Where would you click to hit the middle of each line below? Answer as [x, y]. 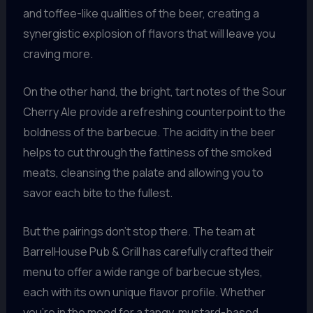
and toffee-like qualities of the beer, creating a [141, 13]
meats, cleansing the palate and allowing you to [143, 173]
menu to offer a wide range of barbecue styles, [143, 272]
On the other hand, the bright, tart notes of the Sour [154, 92]
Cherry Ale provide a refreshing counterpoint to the [154, 112]
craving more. [58, 53]
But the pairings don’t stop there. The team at [139, 232]
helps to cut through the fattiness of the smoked [147, 153]
